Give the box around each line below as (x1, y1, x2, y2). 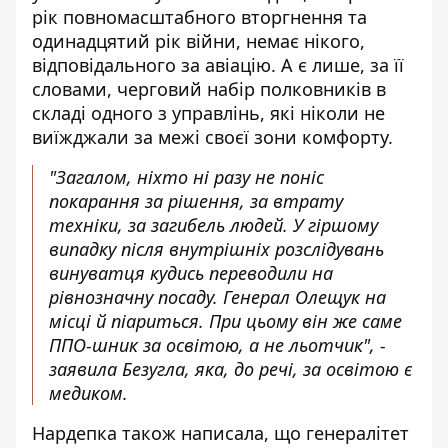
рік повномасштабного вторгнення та (32, 5, 367, 29)
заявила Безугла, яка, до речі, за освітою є (49, 357, 412, 381)
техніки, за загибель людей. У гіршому (49, 213, 378, 237)
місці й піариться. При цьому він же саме (49, 309, 402, 333)
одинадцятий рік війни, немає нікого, (32, 29, 365, 53)
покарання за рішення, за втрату (49, 189, 343, 213)
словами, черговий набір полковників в (32, 77, 386, 101)
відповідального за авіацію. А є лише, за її (32, 53, 404, 77)
